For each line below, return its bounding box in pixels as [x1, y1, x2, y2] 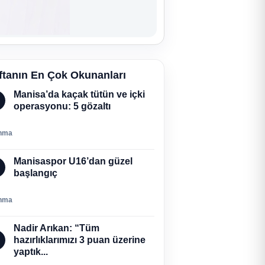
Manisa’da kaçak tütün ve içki [14, 89, 145, 99]
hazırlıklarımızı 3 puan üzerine [14, 235, 146, 245]
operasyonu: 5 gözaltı [14, 101, 111, 111]
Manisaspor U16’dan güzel [14, 156, 132, 166]
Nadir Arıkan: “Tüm [14, 223, 99, 233]
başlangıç [14, 168, 57, 178]
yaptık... [14, 247, 48, 257]
